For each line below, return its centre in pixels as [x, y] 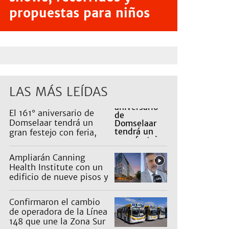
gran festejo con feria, [53, 133]
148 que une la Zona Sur [57, 222]
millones [26, 197]
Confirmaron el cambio [55, 202]
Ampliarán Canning [47, 158]
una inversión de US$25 [57, 187]
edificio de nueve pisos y [59, 177]
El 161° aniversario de [52, 113]
